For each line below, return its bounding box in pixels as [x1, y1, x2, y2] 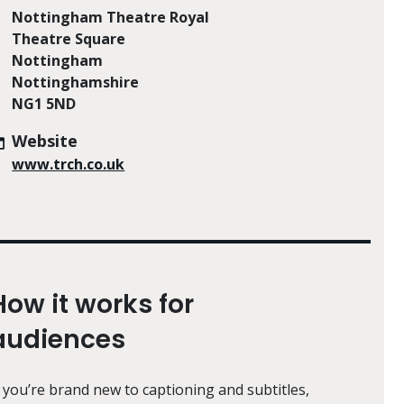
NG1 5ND [12, 94, 77, 114]
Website [12, 130, 78, 151]
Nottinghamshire [12, 72, 140, 92]
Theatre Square [12, 29, 126, 49]
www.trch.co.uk [12, 154, 125, 174]
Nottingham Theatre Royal [12, 7, 210, 27]
